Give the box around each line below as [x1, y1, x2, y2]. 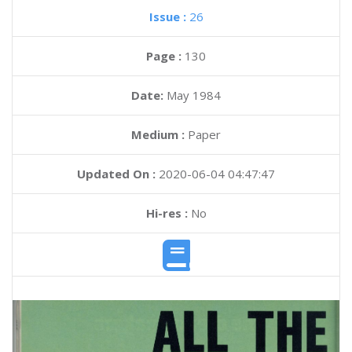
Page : [146, 48, 185, 64]
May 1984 [167, 87, 221, 103]
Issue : [148, 9, 189, 24]
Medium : [131, 126, 185, 142]
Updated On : [77, 166, 156, 181]
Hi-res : [145, 205, 188, 221]
